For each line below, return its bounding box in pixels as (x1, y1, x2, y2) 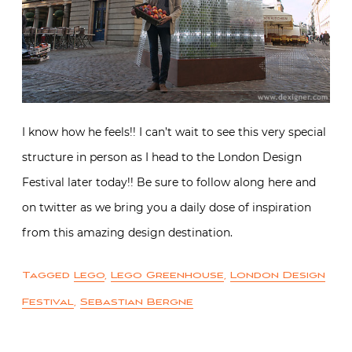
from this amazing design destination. (22, 225, 233, 240)
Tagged (22, 269, 74, 282)
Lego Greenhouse (111, 269, 224, 282)
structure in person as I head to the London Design (22, 150, 302, 165)
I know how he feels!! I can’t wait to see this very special (22, 125, 326, 140)
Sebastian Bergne (80, 296, 193, 309)
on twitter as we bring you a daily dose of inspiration (22, 200, 311, 215)
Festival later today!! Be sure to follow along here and (22, 175, 316, 190)
